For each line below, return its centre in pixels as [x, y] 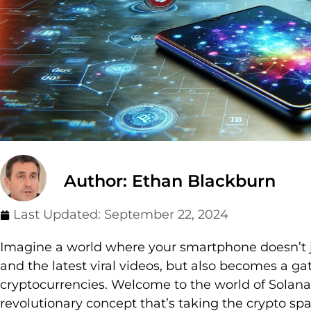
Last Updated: [59, 215]
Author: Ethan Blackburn [170, 181]
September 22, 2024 [166, 215]
